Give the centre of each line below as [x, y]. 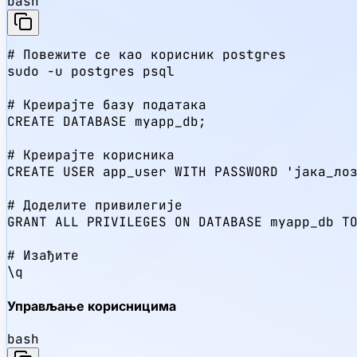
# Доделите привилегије [95, 206]
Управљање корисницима [92, 306]
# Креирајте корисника [91, 155]
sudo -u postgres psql [91, 72]
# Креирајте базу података [107, 105]
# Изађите [43, 256]
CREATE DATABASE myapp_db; [107, 122]
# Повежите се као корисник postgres [147, 55]
